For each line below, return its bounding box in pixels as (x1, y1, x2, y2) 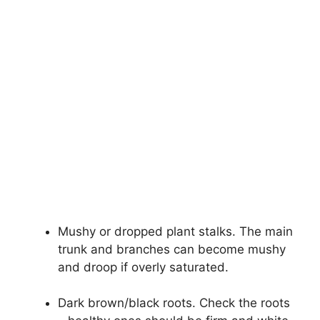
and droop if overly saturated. (58, 259, 229, 274)
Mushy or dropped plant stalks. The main (58, 224, 293, 239)
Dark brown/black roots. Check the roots (58, 296, 290, 311)
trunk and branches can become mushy (58, 241, 286, 256)
